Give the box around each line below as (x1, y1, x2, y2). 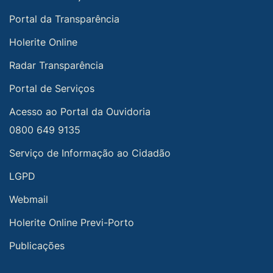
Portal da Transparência (9, 13, 119, 25)
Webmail (9, 193, 48, 205)
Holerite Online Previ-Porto (9, 216, 134, 229)
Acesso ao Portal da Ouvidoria (9, 105, 151, 118)
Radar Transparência (9, 59, 104, 71)
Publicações (9, 239, 65, 252)
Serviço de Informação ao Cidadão (9, 147, 171, 159)
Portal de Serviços (9, 82, 94, 94)
